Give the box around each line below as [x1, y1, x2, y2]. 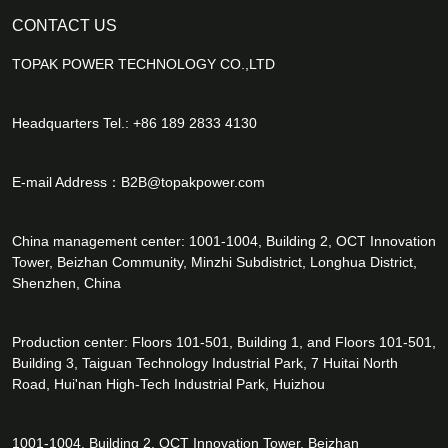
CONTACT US [12, 16, 117, 34]
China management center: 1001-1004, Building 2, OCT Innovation [12, 232, 436, 249]
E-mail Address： [12, 173, 121, 190]
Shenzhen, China [12, 274, 121, 291]
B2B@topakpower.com [121, 173, 265, 190]
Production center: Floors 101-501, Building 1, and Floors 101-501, [12, 333, 436, 350]
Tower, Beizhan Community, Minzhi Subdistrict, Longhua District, [12, 253, 417, 270]
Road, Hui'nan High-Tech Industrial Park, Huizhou [12, 375, 325, 392]
